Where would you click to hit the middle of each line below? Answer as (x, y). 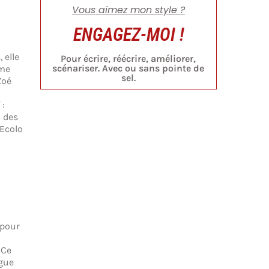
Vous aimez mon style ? (128, 10)
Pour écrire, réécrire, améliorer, (128, 58)
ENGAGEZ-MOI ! (128, 34)
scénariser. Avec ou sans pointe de (128, 68)
